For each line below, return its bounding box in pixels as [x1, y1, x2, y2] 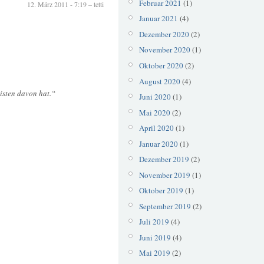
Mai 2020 [138, 107, 170, 118]
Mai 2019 [138, 247, 170, 259]
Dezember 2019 [138, 154, 189, 165]
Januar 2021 [138, 13, 178, 24]
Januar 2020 [138, 138, 178, 149]
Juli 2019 [138, 216, 169, 227]
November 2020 [138, 44, 190, 55]
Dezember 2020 [138, 28, 189, 39]
